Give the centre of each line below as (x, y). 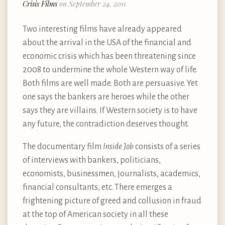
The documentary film (63, 146)
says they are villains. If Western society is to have (110, 110)
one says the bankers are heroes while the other (106, 97)
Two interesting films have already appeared (102, 29)
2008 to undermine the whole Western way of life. (110, 70)
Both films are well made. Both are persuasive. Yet (110, 83)
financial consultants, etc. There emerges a (97, 187)
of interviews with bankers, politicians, (92, 160)
